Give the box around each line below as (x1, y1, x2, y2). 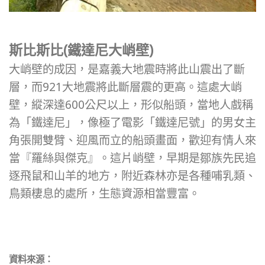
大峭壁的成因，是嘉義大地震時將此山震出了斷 (9, 61, 245, 77)
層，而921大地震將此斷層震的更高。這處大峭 (9, 79, 242, 95)
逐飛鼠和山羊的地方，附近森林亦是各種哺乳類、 (9, 167, 256, 184)
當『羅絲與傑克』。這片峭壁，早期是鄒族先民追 (9, 150, 256, 166)
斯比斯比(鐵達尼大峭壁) (9, 40, 153, 60)
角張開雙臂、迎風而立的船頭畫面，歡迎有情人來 (9, 132, 256, 148)
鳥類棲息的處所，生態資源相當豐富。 (9, 185, 200, 202)
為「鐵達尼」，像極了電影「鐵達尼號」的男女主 (9, 114, 256, 131)
